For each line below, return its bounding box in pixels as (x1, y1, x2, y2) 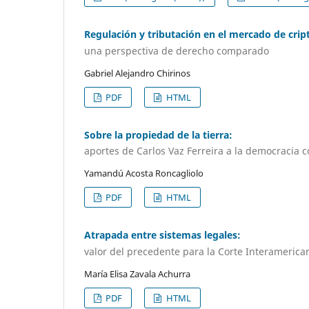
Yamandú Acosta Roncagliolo (84, 167, 203, 180)
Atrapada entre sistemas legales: (84, 228, 241, 242)
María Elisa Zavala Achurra (84, 267, 190, 280)
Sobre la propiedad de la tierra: (84, 128, 232, 141)
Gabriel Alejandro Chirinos (84, 66, 190, 79)
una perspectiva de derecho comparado (84, 43, 269, 57)
